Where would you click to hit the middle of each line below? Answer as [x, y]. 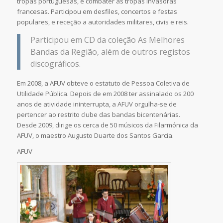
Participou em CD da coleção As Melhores [107, 40]
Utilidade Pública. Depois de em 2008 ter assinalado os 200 [105, 93]
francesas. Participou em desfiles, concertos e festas [97, 11]
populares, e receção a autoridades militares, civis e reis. [103, 22]
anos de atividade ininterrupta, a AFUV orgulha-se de [97, 104]
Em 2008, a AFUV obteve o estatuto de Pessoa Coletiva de [103, 83]
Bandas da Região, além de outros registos [110, 52]
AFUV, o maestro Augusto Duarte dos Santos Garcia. [95, 135]
